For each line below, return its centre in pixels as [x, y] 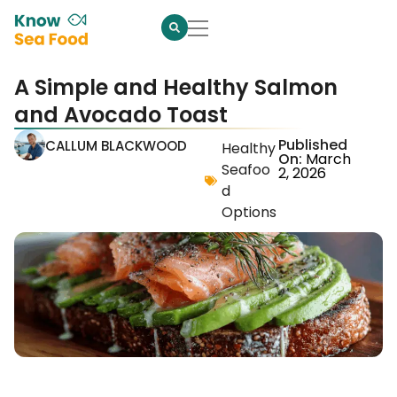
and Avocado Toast [121, 114]
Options [249, 212]
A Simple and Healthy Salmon [176, 87]
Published [313, 144]
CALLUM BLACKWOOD [116, 145]
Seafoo [246, 169]
